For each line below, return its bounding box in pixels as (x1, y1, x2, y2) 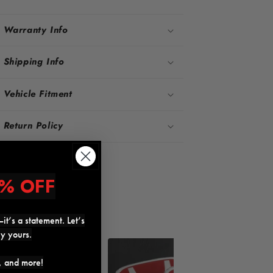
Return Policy (3, 119, 63, 133)
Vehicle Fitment (3, 87, 73, 101)
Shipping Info (3, 55, 65, 69)
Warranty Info (3, 23, 68, 37)
